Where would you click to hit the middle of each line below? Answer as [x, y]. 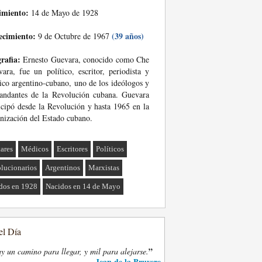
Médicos [35, 149]
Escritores [73, 149]
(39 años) [128, 36]
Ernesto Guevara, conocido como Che [85, 59]
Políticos [110, 149]
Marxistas [104, 168]
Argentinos [63, 168]
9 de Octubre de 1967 [74, 36]
